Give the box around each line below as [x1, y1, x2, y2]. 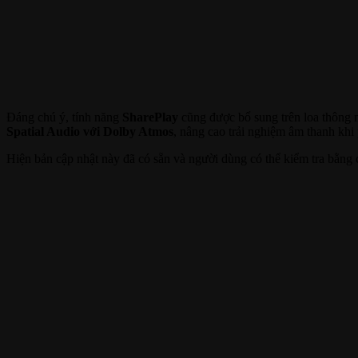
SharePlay [122, 109, 178, 124]
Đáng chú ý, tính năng [6, 109, 122, 124]
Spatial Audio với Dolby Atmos [6, 124, 173, 138]
